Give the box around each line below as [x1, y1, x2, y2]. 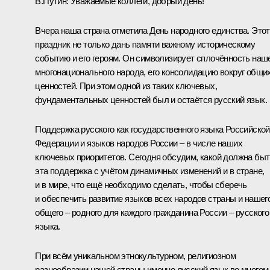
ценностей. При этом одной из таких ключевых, [35, 80, 217, 91]
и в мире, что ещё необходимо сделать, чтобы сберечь [35, 179, 247, 190]
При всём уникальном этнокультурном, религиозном [35, 250, 236, 261]
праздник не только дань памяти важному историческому [35, 39, 256, 49]
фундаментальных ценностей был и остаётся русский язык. [35, 94, 267, 105]
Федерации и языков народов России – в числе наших [35, 137, 242, 148]
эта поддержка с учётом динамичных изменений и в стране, [35, 165, 265, 176]
